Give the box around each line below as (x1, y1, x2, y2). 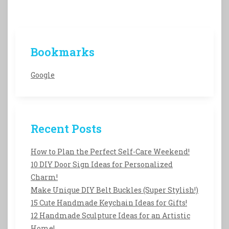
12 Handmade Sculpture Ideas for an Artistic (31, 211, 190, 221)
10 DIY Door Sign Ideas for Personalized (31, 159, 173, 170)
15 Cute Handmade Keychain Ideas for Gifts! (31, 198, 187, 208)
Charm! (31, 172, 58, 182)
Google (31, 70, 55, 80)
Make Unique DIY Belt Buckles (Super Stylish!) (31, 185, 198, 195)
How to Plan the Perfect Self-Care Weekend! (31, 147, 190, 157)
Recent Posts (31, 121, 102, 136)
